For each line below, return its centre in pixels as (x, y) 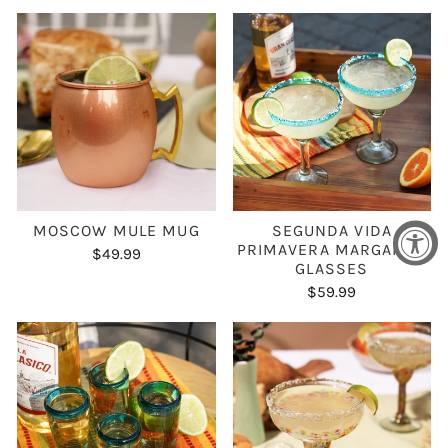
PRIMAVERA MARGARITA (331, 250)
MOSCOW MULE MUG (116, 231)
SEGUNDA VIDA (331, 231)
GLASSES (332, 269)
